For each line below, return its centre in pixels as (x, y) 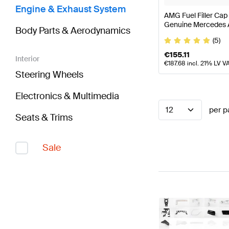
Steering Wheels (49, 75)
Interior (27, 59)
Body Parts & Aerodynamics (73, 31)
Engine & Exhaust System (71, 9)
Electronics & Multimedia (67, 96)
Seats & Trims (44, 118)
